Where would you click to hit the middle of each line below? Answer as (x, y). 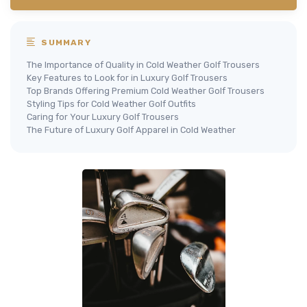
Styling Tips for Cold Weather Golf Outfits (111, 104)
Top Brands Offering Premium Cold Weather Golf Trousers (146, 91)
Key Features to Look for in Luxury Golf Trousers (127, 78)
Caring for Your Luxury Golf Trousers (103, 117)
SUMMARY (65, 43)
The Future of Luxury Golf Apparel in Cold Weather (131, 130)
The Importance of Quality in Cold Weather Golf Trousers (143, 65)
